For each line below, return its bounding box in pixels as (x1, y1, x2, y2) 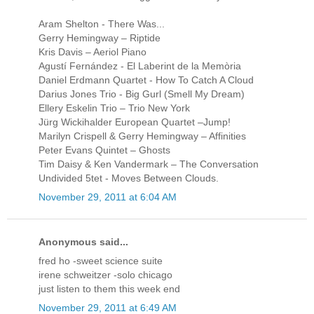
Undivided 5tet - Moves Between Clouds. (39, 172, 219, 184)
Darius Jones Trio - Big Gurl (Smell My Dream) (39, 88, 245, 100)
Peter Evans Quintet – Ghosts (39, 144, 170, 156)
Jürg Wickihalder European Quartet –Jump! (39, 116, 231, 128)
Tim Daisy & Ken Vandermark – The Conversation (39, 158, 259, 170)
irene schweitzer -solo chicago (39, 269, 172, 281)
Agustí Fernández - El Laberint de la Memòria (39, 60, 241, 71)
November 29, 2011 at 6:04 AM (39, 191, 177, 203)
